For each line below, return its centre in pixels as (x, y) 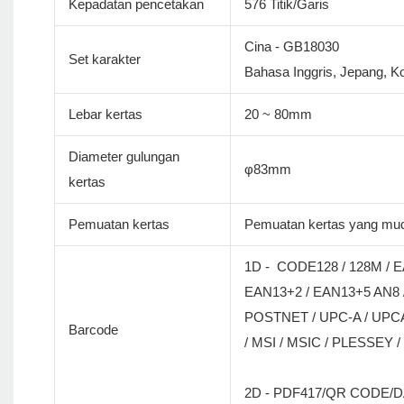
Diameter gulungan (124, 157)
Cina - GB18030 (291, 47)
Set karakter (104, 60)
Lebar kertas (105, 115)
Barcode (93, 330)
